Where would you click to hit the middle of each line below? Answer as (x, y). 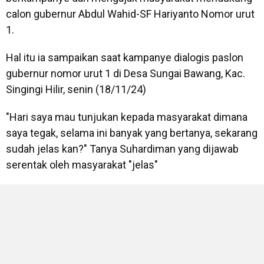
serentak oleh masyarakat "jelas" (82, 165)
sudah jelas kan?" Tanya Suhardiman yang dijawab (122, 149)
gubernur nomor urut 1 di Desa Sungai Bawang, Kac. (126, 73)
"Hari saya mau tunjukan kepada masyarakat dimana (127, 117)
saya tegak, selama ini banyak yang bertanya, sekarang (132, 133)
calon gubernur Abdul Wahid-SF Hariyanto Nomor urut (130, 14)
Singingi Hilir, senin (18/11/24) (76, 89)
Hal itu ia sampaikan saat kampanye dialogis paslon (125, 57)
